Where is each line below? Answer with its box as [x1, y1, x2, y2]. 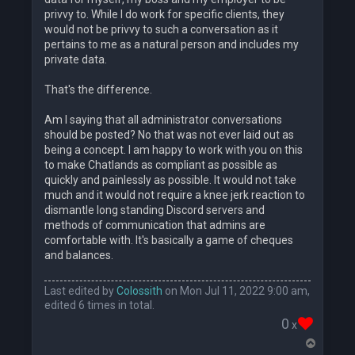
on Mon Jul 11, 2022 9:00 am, [162, 284, 310, 297]
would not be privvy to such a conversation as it [44, 23, 278, 36]
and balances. [44, 249, 113, 262]
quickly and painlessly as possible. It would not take [44, 174, 296, 187]
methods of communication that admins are [44, 219, 265, 232]
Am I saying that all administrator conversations [44, 113, 282, 127]
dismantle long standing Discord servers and [44, 204, 265, 217]
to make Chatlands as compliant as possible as [44, 158, 277, 172]
